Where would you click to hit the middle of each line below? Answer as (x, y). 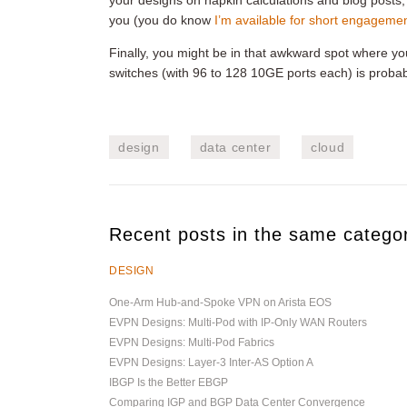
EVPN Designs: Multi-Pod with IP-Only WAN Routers (238, 323)
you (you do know (162, 20)
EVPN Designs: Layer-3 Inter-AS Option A (211, 362)
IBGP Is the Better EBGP (169, 382)
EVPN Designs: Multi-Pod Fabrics (192, 342)
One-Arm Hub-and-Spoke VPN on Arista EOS (220, 303)
